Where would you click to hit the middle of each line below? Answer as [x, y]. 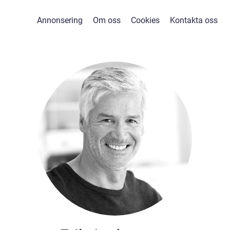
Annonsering [60, 20]
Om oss [107, 20]
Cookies [145, 20]
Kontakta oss [194, 20]
